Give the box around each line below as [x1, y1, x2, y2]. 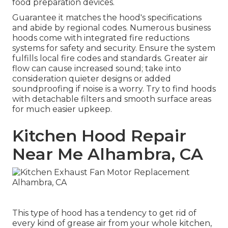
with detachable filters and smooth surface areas [12, 94, 211, 104]
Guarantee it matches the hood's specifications [12, 13, 202, 23]
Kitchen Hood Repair [12, 126, 186, 146]
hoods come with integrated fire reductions [12, 33, 189, 43]
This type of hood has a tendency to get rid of [12, 208, 196, 218]
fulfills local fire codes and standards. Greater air [12, 53, 208, 64]
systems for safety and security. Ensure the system [12, 43, 215, 53]
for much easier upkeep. [12, 104, 112, 115]
